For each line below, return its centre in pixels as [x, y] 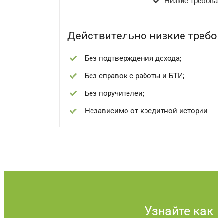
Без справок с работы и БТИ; [135, 76]
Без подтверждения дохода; [133, 58]
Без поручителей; [114, 93]
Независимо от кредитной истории [146, 111]
